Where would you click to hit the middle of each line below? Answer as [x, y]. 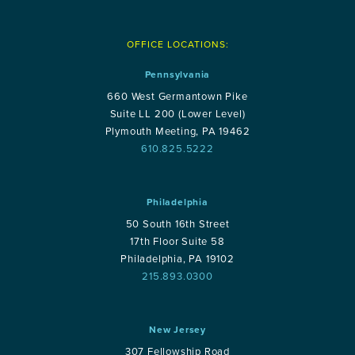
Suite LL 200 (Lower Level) [177, 114]
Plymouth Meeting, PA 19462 [177, 132]
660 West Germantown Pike [177, 97]
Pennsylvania [177, 74]
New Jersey [177, 330]
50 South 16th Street [177, 224]
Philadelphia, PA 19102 [177, 259]
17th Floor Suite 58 [177, 242]
